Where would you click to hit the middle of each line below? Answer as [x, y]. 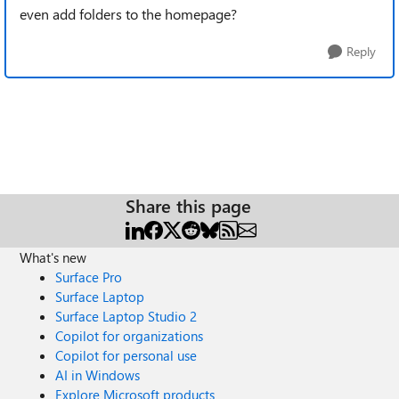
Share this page [188, 205]
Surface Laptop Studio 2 [126, 316]
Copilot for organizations [130, 336]
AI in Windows [98, 375]
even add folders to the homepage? [128, 14]
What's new [53, 257]
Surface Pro [89, 277]
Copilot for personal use [126, 355]
